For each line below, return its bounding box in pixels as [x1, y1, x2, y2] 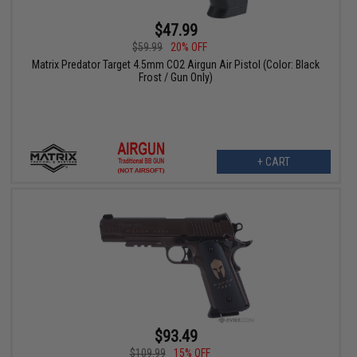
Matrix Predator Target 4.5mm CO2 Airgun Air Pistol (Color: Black [32, 58, 320, 72]
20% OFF [171, 41, 208, 54]
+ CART [257, 155, 290, 169]
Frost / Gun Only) [139, 71, 214, 84]
